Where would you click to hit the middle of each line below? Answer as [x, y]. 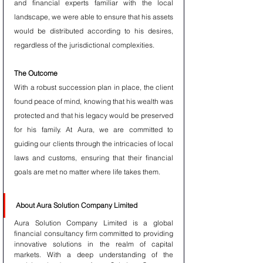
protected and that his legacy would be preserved [94, 115]
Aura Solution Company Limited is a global [94, 223]
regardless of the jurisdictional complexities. [84, 45]
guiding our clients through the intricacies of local [94, 144]
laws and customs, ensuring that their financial [94, 158]
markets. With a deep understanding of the [94, 254]
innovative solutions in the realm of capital [94, 244]
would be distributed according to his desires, [94, 31]
